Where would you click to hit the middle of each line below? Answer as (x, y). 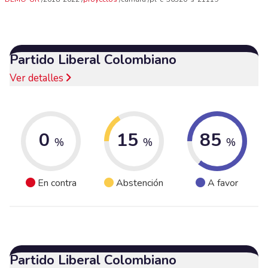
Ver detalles (38, 78)
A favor (223, 183)
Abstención (140, 183)
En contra (57, 183)
